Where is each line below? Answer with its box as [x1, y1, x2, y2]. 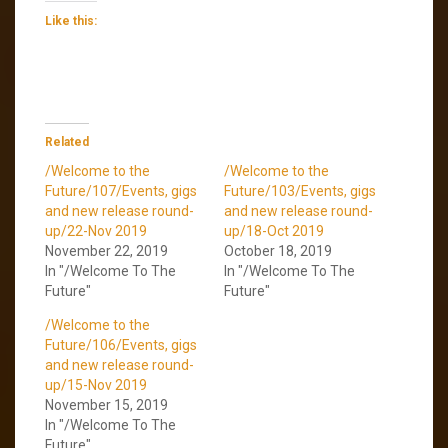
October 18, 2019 [224, 242, 332, 259]
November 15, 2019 [45, 396, 168, 413]
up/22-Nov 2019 [45, 222, 147, 239]
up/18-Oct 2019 [224, 222, 324, 239]
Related [45, 134, 89, 149]
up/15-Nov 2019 [45, 376, 147, 393]
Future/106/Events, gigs [45, 336, 197, 353]
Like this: [45, 13, 97, 28]
